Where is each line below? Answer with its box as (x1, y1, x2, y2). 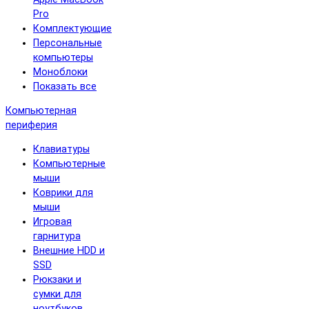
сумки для (33, 288, 81, 301)
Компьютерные (33, 158, 106, 170)
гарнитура (33, 230, 81, 243)
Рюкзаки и (33, 274, 81, 286)
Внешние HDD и (33, 245, 105, 257)
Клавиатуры (33, 143, 90, 156)
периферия (6, 119, 57, 131)
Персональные (33, 37, 102, 49)
